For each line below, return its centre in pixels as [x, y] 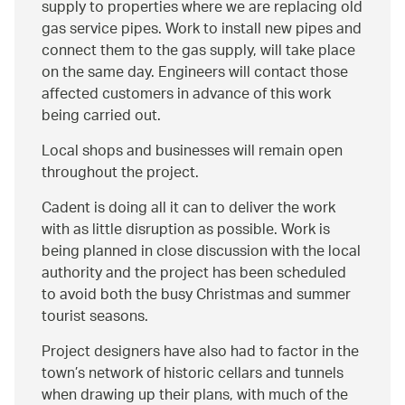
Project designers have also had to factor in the [200, 353]
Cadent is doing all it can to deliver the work [188, 209]
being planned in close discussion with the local [201, 252]
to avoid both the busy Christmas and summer [196, 296]
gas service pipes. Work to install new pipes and [202, 30]
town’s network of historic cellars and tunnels [193, 374]
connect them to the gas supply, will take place [198, 52]
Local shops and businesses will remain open [192, 152]
